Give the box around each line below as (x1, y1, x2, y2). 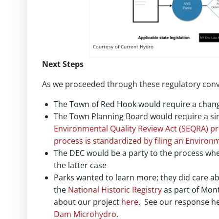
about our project (54, 197, 119, 208)
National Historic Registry (66, 184, 162, 196)
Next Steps (42, 59, 84, 70)
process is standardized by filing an (54, 135, 183, 147)
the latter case (54, 160, 107, 171)
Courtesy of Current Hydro (92, 44, 153, 50)
